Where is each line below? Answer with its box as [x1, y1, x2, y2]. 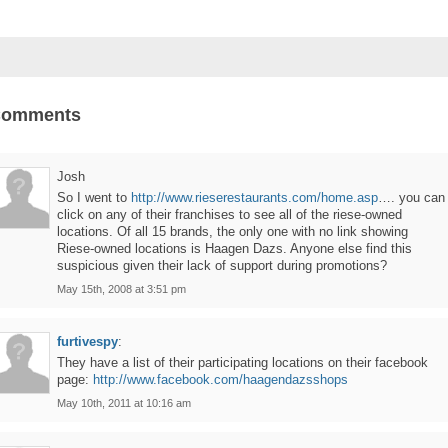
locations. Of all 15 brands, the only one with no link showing [57, 224, 408, 239]
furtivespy [57, 334, 118, 349]
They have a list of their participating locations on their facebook [57, 355, 428, 370]
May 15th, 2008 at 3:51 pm [57, 283, 186, 295]
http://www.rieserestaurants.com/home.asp [131, 190, 378, 205]
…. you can [378, 190, 445, 205]
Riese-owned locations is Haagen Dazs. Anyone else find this [57, 241, 412, 256]
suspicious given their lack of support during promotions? [57, 258, 387, 273]
